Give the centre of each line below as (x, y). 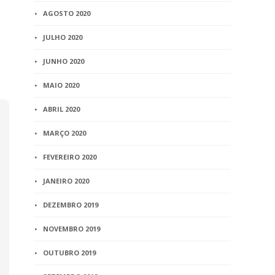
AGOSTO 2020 (67, 13)
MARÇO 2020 (65, 133)
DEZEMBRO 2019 (71, 205)
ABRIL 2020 (62, 109)
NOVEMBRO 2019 (72, 229)
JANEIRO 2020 (66, 181)
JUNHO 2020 (64, 61)
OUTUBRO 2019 (70, 253)
